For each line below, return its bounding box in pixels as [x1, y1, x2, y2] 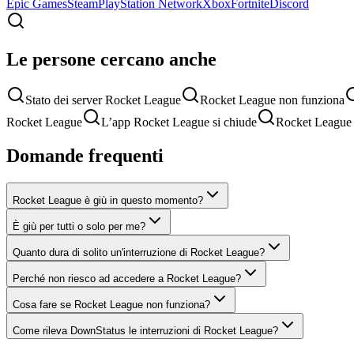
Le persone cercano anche [6, 48, 217, 70]
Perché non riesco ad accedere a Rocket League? [13, 273, 241, 285]
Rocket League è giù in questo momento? [13, 194, 203, 207]
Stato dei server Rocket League [25, 93, 181, 107]
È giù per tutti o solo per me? [13, 220, 145, 233]
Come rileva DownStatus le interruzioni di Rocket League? [13, 325, 278, 337]
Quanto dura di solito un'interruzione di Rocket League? [13, 247, 265, 259]
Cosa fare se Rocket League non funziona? [13, 299, 210, 311]
